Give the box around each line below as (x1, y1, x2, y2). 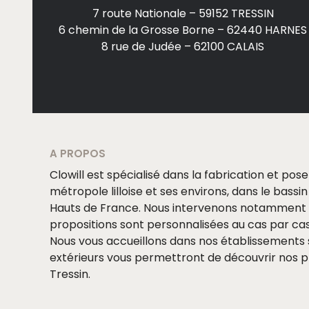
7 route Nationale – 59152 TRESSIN (92, 5, 274, 21)
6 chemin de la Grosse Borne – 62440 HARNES (59, 21, 308, 38)
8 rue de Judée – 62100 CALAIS (101, 38, 265, 54)
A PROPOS (50, 146, 106, 161)
